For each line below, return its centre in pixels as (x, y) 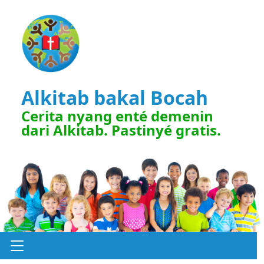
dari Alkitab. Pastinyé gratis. (121, 130)
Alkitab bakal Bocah (115, 97)
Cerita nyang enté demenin (117, 115)
